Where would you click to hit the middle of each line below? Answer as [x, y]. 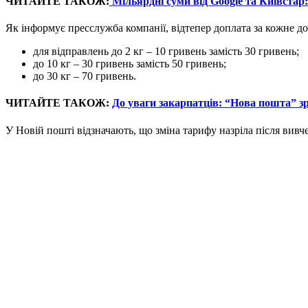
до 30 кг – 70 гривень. [85, 76]
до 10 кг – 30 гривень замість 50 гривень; [130, 64]
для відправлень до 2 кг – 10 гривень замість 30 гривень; [166, 52]
